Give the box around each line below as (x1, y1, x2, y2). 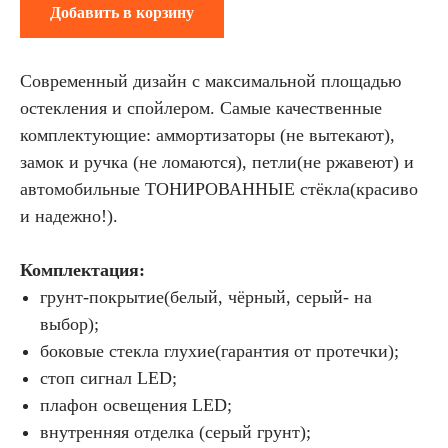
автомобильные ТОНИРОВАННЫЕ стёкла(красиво (20, 178, 418, 199)
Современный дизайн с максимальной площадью (20, 70, 401, 91)
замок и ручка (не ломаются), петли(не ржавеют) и (20, 151, 414, 172)
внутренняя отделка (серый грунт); (40, 421, 311, 442)
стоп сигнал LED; (40, 367, 177, 388)
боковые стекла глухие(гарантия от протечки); (40, 340, 399, 361)
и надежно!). (20, 205, 118, 226)
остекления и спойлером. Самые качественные (20, 97, 382, 118)
